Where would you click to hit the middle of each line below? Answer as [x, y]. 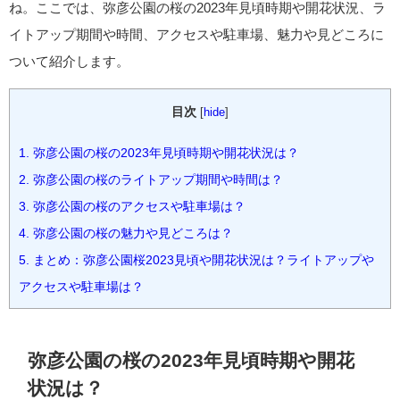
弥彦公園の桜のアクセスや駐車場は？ [137, 206]
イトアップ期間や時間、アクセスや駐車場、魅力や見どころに [196, 35]
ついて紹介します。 [69, 62]
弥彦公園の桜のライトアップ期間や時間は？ [156, 179]
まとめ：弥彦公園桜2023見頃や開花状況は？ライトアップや [202, 259]
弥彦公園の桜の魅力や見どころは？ [131, 233]
